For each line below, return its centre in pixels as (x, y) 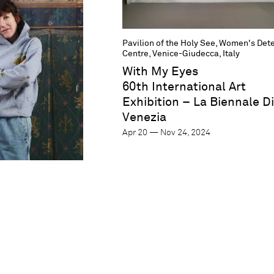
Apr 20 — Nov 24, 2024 (166, 133)
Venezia (144, 118)
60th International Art (184, 87)
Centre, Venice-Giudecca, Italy (181, 54)
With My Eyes (160, 72)
